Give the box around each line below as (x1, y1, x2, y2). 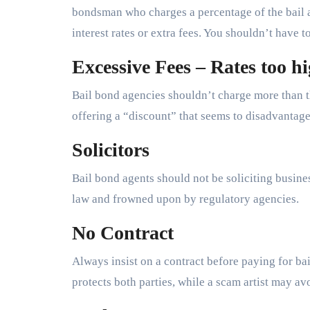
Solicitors (72, 138, 149, 161)
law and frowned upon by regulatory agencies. (72, 192, 299, 206)
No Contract (72, 221, 174, 244)
